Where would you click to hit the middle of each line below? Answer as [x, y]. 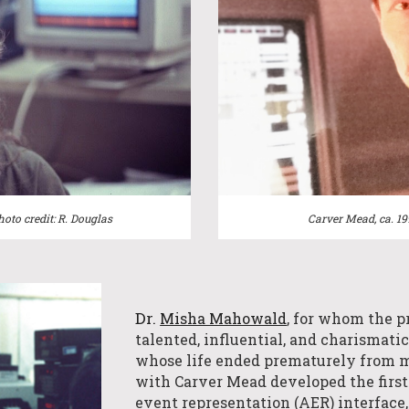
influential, [247, 340]
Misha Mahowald [224, 319]
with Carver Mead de [212, 382]
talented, [170, 340]
